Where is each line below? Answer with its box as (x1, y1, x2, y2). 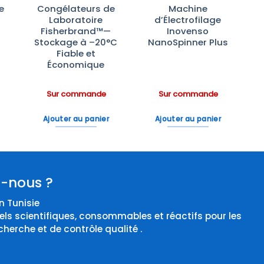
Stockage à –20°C (34, 36, 118, 49)
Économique (47, 58, 105, 71)
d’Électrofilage (154, 14, 222, 27)
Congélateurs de (37, 2, 115, 15)
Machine (168, 2, 207, 15)
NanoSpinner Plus (147, 36, 228, 49)
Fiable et (56, 47, 95, 60)
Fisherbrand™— (41, 25, 111, 38)
